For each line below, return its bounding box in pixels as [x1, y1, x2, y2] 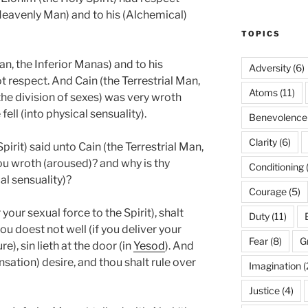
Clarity [248, 136, 277, 148]
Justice [248, 285, 280, 297]
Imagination [248, 260, 301, 272]
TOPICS [241, 29, 280, 39]
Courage [248, 186, 287, 198]
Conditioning [248, 161, 304, 173]
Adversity [248, 62, 291, 74]
